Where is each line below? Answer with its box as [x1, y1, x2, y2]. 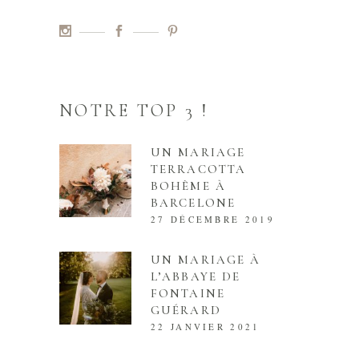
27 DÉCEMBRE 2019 [151, 213, 275, 226]
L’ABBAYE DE [151, 269, 241, 284]
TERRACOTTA [151, 162, 246, 177]
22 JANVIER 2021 [151, 321, 260, 333]
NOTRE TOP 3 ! [59, 100, 208, 122]
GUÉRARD [151, 303, 221, 318]
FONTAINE [151, 286, 225, 301]
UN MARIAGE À [151, 252, 261, 268]
